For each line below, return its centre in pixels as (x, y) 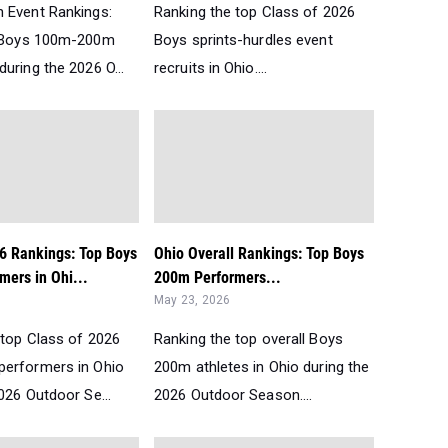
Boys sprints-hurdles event (243, 40)
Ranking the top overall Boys (248, 339)
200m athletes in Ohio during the (262, 367)
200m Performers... (217, 278)
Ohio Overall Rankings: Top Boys (259, 254)
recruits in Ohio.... (210, 68)
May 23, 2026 (192, 300)
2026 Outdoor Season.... (233, 395)
